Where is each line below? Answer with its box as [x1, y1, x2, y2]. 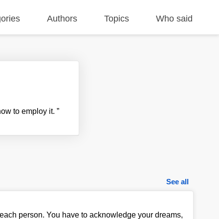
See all [166, 177, 189, 186]
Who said [156, 14, 193, 23]
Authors [47, 14, 78, 23]
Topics [104, 14, 130, 23]
